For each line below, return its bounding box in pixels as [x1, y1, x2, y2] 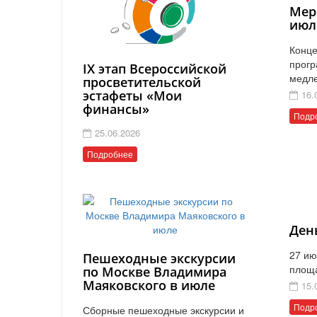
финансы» [83, 100, 149, 117]
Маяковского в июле [83, 276, 215, 294]
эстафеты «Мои [83, 86, 182, 104]
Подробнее [87, 147, 133, 160]
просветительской [83, 73, 201, 91]
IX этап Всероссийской [83, 59, 226, 77]
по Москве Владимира [83, 263, 226, 280]
